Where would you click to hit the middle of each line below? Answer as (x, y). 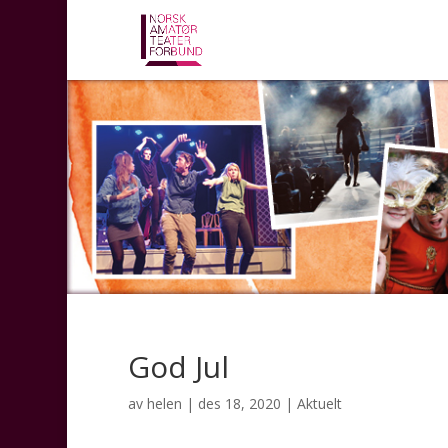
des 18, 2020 (239, 403)
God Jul (178, 366)
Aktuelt (319, 403)
